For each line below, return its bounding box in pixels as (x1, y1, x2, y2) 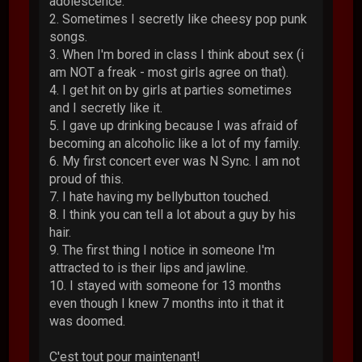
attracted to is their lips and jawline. (49, 259, 249, 276)
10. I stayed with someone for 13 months (49, 277, 282, 293)
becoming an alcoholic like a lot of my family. (49, 135, 301, 151)
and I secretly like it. (49, 99, 163, 116)
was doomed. (49, 313, 126, 329)
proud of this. (49, 170, 124, 187)
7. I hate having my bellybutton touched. (49, 188, 271, 204)
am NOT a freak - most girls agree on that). (49, 64, 289, 80)
